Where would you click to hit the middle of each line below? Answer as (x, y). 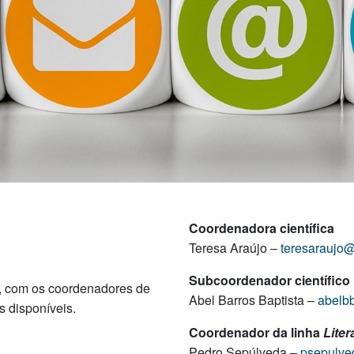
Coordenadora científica (262, 228)
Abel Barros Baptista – (253, 299)
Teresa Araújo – (235, 247)
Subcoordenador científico (269, 280)
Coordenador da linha (256, 332)
